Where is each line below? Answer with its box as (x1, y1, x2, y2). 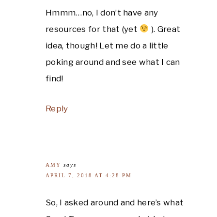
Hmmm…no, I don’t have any (46, 7, 158, 17)
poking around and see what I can (46, 57, 180, 67)
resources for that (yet (46, 24, 140, 34)
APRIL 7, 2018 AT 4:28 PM (46, 172, 132, 178)
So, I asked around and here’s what (46, 197, 184, 207)
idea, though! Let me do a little (46, 40, 169, 50)
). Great (149, 24, 181, 34)
